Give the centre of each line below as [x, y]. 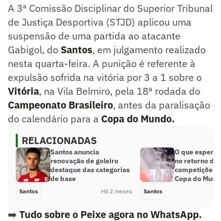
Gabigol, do [34, 49]
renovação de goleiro [84, 161]
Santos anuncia [75, 152]
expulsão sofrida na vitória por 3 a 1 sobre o [105, 77]
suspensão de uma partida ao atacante [94, 36]
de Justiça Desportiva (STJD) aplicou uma [100, 22]
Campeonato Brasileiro [60, 105]
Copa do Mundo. [138, 118]
